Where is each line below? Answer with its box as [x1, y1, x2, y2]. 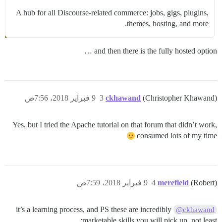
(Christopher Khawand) [143, 94, 217, 102]
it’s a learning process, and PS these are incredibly [15, 205, 171, 214]
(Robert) [191, 178, 217, 187]
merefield [158, 178, 189, 187]
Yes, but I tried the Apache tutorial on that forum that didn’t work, [12, 120, 217, 129]
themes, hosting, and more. [127, 19, 209, 28]
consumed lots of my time [137, 131, 217, 140]
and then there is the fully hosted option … [94, 47, 217, 55]
